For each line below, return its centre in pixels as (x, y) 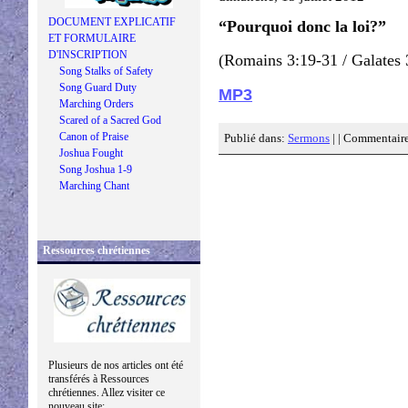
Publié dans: (256, 138)
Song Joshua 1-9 (96, 169)
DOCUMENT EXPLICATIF (112, 22)
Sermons (309, 138)
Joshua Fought (91, 153)
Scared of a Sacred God (110, 120)
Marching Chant (94, 186)
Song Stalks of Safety (106, 71)
